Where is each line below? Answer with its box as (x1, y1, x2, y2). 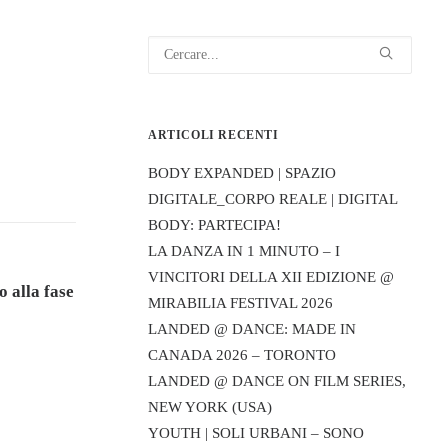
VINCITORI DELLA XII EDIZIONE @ (148, 269, 394, 285)
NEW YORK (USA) (148, 399, 272, 415)
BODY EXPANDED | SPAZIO (148, 165, 336, 181)
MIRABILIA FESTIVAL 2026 (148, 295, 333, 311)
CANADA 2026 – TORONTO (148, 347, 336, 363)
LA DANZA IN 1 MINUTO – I (148, 243, 340, 259)
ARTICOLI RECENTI (148, 128, 279, 142)
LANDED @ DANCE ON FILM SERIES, (148, 373, 406, 389)
